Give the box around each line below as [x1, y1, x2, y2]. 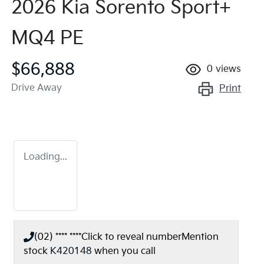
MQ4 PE [11, 27, 84, 50]
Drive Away [11, 82, 62, 94]
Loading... [24, 151, 67, 163]
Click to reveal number [81, 231, 181, 243]
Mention [181, 231, 219, 243]
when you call [94, 245, 156, 257]
